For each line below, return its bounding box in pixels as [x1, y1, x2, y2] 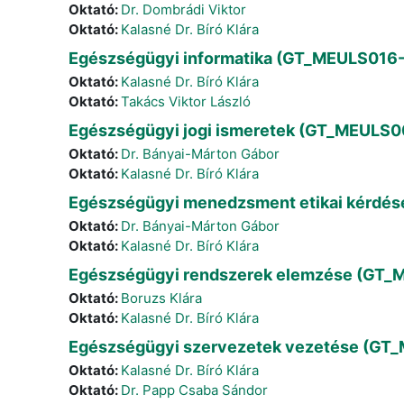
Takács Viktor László [121, 93, 251, 110]
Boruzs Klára [121, 289, 202, 307]
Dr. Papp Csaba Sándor [121, 381, 268, 399]
